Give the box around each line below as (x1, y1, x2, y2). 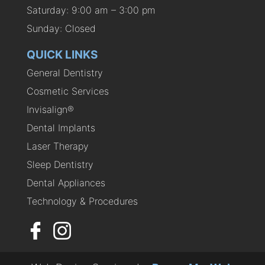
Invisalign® (26, 104, 74, 116)
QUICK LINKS (26, 48, 98, 62)
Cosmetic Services (26, 85, 109, 98)
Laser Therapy (26, 140, 89, 153)
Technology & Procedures (26, 195, 138, 208)
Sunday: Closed (26, 22, 96, 35)
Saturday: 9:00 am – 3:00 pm (26, 4, 156, 17)
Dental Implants (26, 122, 95, 134)
